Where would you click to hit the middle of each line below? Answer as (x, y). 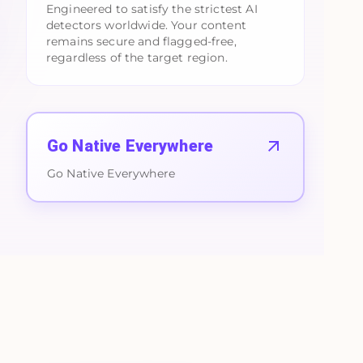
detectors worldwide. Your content (146, 25)
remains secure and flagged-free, (141, 41)
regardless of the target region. (137, 57)
